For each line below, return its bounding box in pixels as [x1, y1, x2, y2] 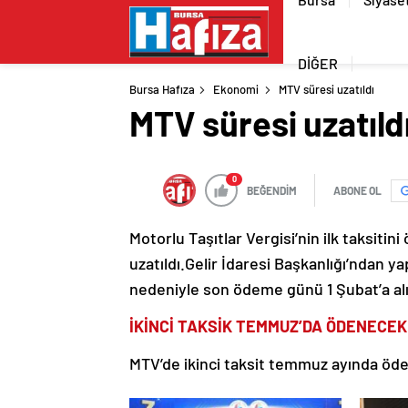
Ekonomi [213, 82, 259, 97]
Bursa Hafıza [129, 82, 195, 97]
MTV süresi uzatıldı [279, 82, 374, 97]
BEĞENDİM [247, 184, 297, 197]
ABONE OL [333, 184, 382, 197]
